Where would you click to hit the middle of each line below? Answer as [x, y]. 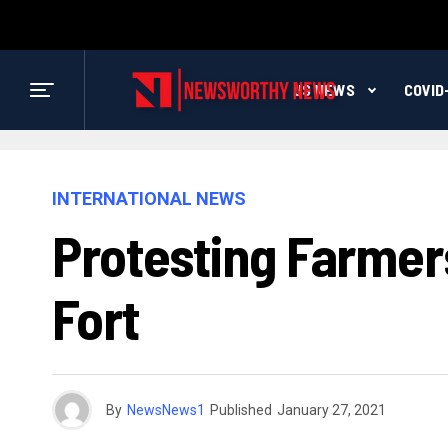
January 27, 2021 [331, 410]
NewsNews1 [166, 410]
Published [241, 410]
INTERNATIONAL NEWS [149, 198]
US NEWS [323, 89]
